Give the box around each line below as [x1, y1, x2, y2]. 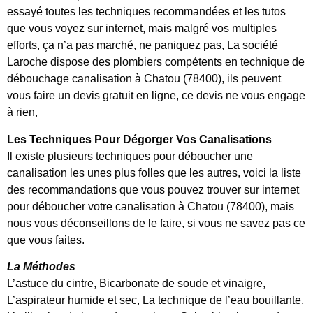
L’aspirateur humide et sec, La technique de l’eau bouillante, [7, 293, 304, 306]
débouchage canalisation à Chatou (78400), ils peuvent [7, 73, 281, 85]
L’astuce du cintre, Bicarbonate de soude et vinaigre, [7, 277, 265, 289]
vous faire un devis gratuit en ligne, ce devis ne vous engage [7, 89, 305, 102]
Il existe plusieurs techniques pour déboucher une [7, 150, 253, 162]
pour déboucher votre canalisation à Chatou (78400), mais [7, 200, 294, 212]
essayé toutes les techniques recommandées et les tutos [7, 6, 286, 18]
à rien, [7, 106, 38, 119]
